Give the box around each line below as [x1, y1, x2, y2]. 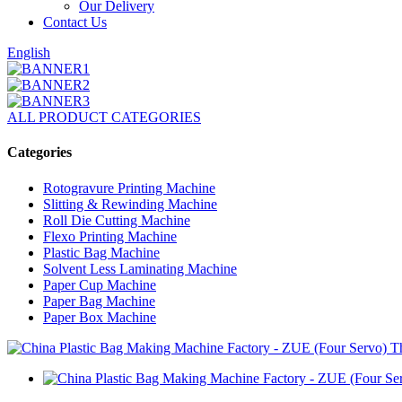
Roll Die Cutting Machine [43, 212, 190, 228]
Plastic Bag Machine [43, 244, 160, 260]
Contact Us [43, 14, 107, 30]
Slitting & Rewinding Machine [43, 196, 217, 212]
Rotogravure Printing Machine [43, 179, 215, 196]
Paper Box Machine [43, 309, 156, 325]
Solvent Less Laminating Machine [43, 260, 237, 276]
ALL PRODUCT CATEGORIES [7, 109, 201, 125]
